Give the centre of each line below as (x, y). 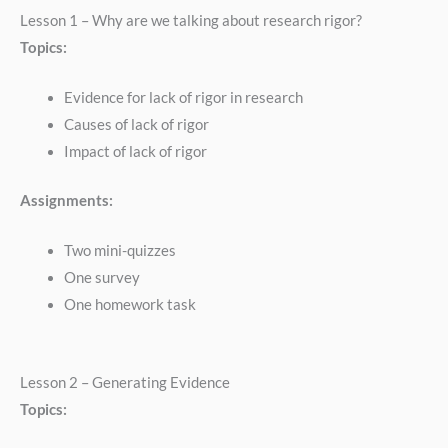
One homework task (129, 305)
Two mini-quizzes (119, 251)
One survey (101, 278)
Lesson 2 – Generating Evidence (125, 383)
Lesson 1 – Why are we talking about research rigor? (191, 20)
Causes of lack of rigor (136, 124)
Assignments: (66, 200)
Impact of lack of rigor (135, 151)
